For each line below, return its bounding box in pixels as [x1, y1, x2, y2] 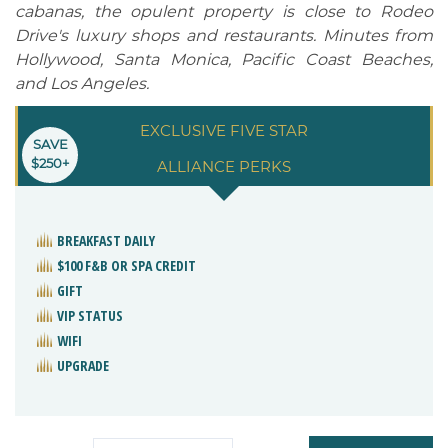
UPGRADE [57, 355, 109, 375]
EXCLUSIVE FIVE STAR [140, 120, 308, 140]
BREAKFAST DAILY [57, 230, 155, 250]
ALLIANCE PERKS [157, 156, 291, 176]
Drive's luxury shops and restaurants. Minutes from [15, 25, 433, 45]
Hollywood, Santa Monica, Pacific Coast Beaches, [15, 49, 433, 69]
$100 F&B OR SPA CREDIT [57, 255, 196, 275]
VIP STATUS [57, 305, 123, 325]
